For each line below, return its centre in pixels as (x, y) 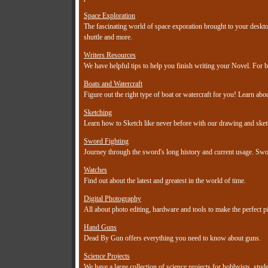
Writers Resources (110, 55)
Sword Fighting (106, 141)
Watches (95, 170)
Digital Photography (112, 199)
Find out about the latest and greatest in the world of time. (165, 181)
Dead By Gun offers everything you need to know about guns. (172, 238)
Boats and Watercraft (113, 84)
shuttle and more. (108, 37)
